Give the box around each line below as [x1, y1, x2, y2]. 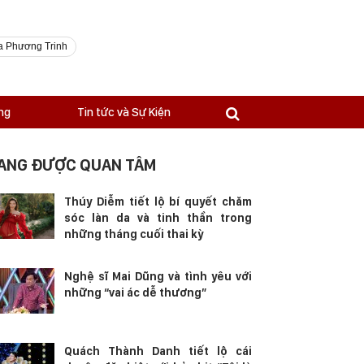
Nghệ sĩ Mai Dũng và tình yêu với [64, 270, 252, 283]
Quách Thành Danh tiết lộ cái [64, 344, 252, 357]
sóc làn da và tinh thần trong [64, 211, 252, 224]
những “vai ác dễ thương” [64, 286, 207, 299]
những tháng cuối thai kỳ [64, 227, 204, 240]
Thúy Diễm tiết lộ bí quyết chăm [64, 195, 252, 208]
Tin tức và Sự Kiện [77, 105, 171, 119]
